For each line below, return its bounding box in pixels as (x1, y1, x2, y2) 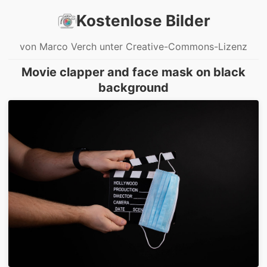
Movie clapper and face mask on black (21, 64, 246, 79)
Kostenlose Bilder (76, 11, 210, 30)
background (98, 80, 169, 95)
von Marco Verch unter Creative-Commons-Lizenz (20, 40, 247, 52)
